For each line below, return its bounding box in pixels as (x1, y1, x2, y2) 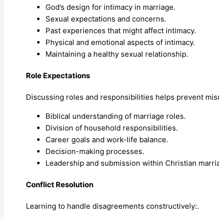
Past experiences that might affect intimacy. (45, 25, 196, 35)
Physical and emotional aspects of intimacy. (45, 37, 195, 47)
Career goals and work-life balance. (45, 134, 168, 144)
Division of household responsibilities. (45, 123, 178, 132)
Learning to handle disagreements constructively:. (26, 201, 199, 211)
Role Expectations (26, 70, 90, 80)
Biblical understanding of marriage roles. (45, 111, 186, 121)
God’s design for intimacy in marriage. (45, 2, 175, 12)
